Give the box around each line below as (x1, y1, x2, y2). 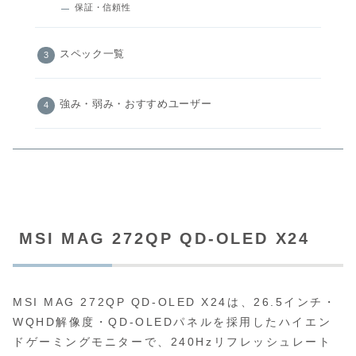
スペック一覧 (60, 48, 126, 60)
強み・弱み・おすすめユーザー (60, 98, 212, 110)
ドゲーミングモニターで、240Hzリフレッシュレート (13, 335, 332, 349)
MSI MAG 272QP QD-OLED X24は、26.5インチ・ (13, 296, 337, 309)
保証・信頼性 (75, 2, 131, 13)
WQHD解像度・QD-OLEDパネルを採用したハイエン (13, 315, 332, 329)
